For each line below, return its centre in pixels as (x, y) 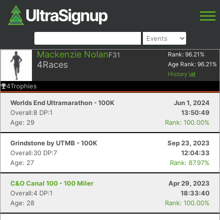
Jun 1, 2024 (192, 103)
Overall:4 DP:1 (31, 193)
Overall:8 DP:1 (31, 112)
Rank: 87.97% (190, 163)
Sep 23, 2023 (189, 143)
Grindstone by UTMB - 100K (54, 143)
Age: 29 (22, 122)
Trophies (24, 86)
